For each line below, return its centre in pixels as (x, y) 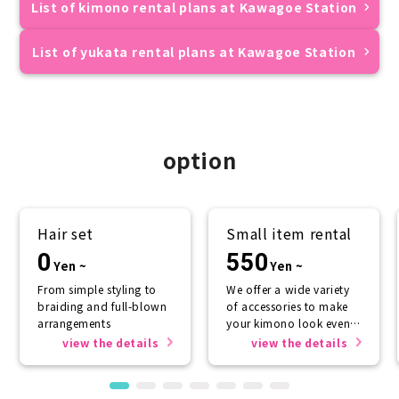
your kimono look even (289, 322)
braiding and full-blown (102, 305)
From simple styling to (97, 289)
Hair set (65, 233)
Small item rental (289, 233)
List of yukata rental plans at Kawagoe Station (194, 51)
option (199, 159)
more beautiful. (268, 339)
